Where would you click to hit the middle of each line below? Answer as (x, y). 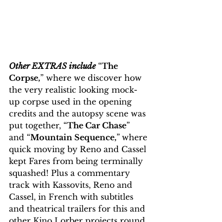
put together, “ (38, 126)
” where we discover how (92, 78)
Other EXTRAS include (52, 66)
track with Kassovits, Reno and (72, 185)
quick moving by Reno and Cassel (79, 149)
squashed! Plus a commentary (71, 173)
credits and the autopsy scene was (79, 114)
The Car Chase (97, 126)
